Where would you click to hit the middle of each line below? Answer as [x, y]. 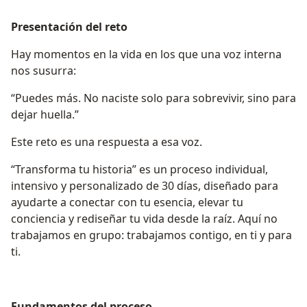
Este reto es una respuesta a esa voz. [107, 142]
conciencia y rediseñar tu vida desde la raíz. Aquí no [144, 219]
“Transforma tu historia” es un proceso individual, [139, 170]
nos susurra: [44, 71]
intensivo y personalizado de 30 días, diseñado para [145, 186]
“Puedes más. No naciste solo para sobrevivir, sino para [153, 98]
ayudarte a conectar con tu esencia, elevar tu [127, 202]
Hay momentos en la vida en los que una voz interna [146, 54]
